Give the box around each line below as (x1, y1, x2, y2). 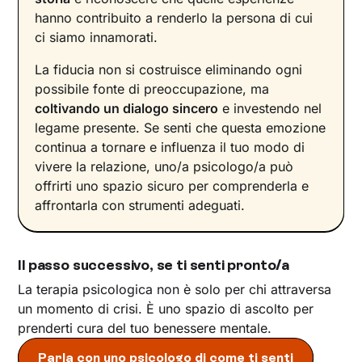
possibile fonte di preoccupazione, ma (35, 81, 270, 98)
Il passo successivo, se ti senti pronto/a (18, 256, 290, 275)
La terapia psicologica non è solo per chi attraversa (18, 281, 332, 298)
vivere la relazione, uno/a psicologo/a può (35, 158, 294, 175)
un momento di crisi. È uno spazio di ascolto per (18, 301, 314, 318)
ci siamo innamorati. (35, 29, 158, 46)
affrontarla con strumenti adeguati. (35, 197, 246, 214)
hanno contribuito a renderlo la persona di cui (35, 10, 314, 27)
